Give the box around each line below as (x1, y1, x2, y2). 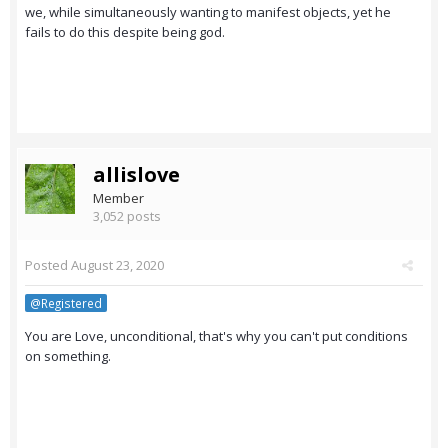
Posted (25, 256, 71, 275)
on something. (25, 347, 111, 366)
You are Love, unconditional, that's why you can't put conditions (25, 327, 408, 346)
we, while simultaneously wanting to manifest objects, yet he (25, 2, 391, 21)
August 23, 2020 (71, 256, 164, 275)
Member (93, 189, 144, 208)
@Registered (30, 295, 102, 312)
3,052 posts (93, 207, 161, 226)
